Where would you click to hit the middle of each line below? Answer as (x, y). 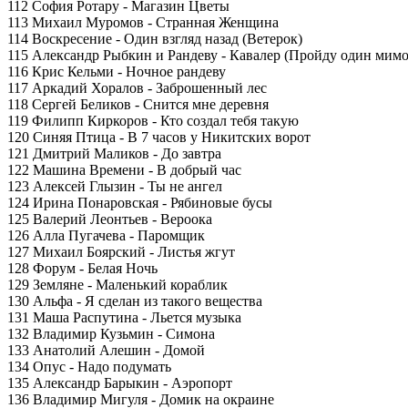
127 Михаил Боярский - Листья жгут (121, 252)
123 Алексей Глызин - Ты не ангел (115, 186)
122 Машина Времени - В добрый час (124, 170)
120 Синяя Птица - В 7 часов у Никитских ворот (159, 137)
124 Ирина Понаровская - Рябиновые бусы (140, 203)
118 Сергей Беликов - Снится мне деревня (138, 104)
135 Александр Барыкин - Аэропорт (120, 383)
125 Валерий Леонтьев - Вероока (110, 219)
